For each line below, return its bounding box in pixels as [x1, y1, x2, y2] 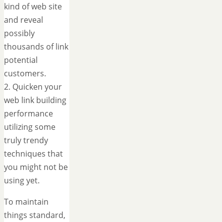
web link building [4, 94, 66, 106]
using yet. [4, 174, 40, 186]
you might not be [4, 161, 68, 172]
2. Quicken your [4, 81, 62, 92]
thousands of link [4, 41, 68, 52]
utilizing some [4, 121, 55, 132]
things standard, [4, 209, 65, 221]
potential [4, 54, 38, 65]
